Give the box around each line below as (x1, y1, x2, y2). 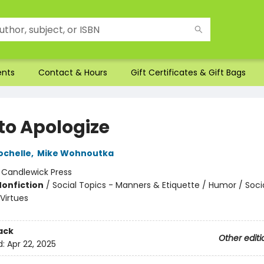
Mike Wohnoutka (37, 147, 114, 159)
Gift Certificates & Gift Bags (131, 67, 246, 78)
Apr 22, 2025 (6, 238, 56, 250)
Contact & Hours (38, 67, 107, 78)
